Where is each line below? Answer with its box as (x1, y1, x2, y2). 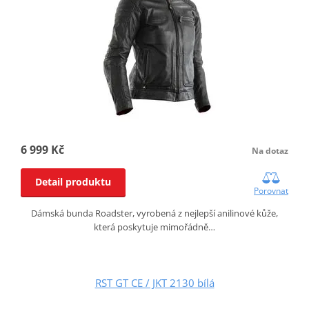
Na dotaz (252, 144, 289, 157)
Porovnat (254, 184, 289, 197)
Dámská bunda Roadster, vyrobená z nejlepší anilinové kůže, (31, 206, 278, 219)
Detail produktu (34, 175, 111, 188)
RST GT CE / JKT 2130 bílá (94, 275, 215, 290)
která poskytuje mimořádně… (94, 220, 215, 233)
